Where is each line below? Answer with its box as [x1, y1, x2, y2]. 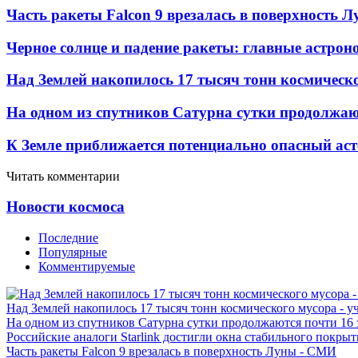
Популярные [38, 245, 107, 259]
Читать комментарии [6, 169, 120, 183]
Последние [38, 230, 98, 245]
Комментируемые [38, 259, 135, 273]
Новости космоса [6, 198, 125, 216]
